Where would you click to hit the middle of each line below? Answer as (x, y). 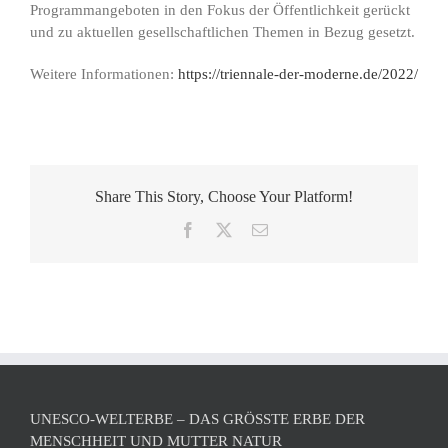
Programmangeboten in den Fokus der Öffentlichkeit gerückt (220, 10)
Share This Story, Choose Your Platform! (224, 197)
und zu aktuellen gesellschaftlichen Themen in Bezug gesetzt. (222, 32)
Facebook (226, 229)
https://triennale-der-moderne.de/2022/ (296, 74)
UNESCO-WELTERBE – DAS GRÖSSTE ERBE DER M (197, 419)
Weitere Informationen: (102, 74)
